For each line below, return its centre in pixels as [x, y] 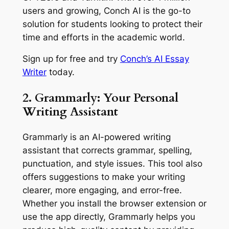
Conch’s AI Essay [154, 59]
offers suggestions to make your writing [104, 177]
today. [60, 72]
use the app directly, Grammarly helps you [109, 216]
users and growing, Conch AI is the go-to [106, 10]
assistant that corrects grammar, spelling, [107, 150]
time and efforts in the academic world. [105, 37]
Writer [34, 72]
